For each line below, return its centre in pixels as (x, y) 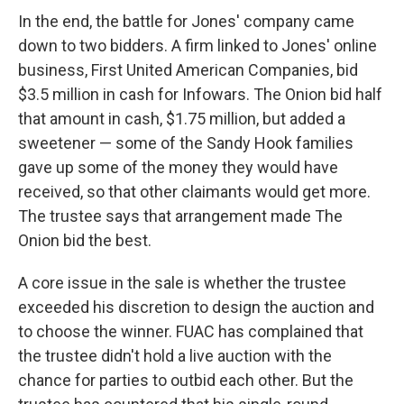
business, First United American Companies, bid (188, 70)
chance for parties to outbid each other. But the (186, 381)
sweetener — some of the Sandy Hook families (186, 143)
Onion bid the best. (85, 241)
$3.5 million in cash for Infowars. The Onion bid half (200, 95)
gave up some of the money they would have (178, 168)
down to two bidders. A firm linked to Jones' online (197, 46)
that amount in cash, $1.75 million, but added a (182, 119)
